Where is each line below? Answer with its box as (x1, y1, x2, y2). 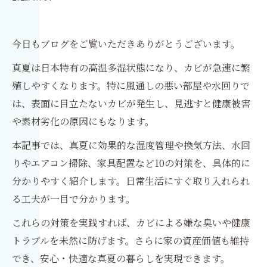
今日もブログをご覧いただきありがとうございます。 (12, 37, 240, 51)
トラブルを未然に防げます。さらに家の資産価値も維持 (12, 234, 249, 247)
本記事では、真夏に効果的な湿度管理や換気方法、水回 (12, 138, 250, 152)
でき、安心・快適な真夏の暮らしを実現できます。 (12, 252, 230, 265)
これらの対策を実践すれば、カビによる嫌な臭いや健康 (12, 216, 250, 229)
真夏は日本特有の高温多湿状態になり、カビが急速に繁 (12, 61, 250, 74)
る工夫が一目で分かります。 (12, 192, 135, 206)
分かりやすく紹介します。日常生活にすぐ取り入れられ (12, 174, 250, 188)
